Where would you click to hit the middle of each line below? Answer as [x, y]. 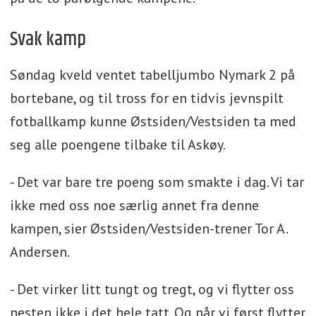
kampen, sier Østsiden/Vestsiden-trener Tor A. [148, 228]
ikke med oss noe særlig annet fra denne [134, 205]
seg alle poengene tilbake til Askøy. [117, 144]
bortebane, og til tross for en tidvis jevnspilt [146, 98]
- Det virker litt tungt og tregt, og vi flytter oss [152, 289]
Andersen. [39, 251]
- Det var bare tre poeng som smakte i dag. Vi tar [157, 182]
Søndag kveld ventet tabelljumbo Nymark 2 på [152, 74]
